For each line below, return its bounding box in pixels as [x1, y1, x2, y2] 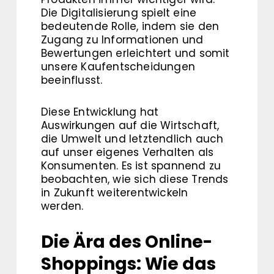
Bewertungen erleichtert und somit [41, 46, 230, 61]
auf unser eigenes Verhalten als [41, 145, 214, 160]
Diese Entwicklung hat [41, 105, 159, 119]
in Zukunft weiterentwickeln [41, 185, 188, 200]
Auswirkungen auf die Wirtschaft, [41, 118, 220, 133]
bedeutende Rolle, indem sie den [41, 19, 220, 34]
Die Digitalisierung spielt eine [41, 6, 197, 20]
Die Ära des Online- [41, 230, 212, 254]
